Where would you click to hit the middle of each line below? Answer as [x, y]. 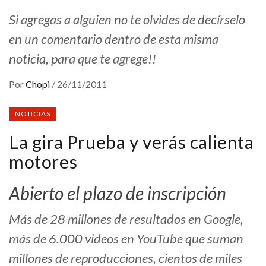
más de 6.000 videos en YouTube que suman [126, 239]
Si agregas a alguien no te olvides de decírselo [127, 20]
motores [43, 162]
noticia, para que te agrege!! [83, 59]
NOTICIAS [33, 114]
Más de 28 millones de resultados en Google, [126, 219]
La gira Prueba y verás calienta [132, 142]
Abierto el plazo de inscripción [118, 193]
